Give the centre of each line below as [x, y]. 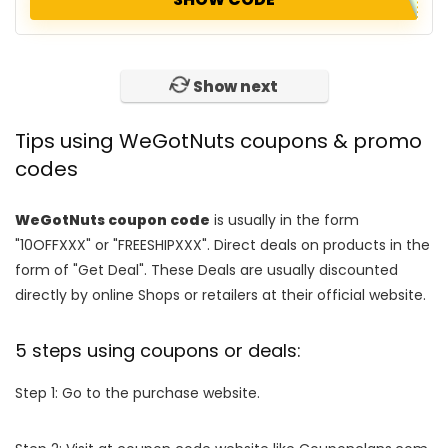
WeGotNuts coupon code [112, 223]
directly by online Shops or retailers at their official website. [220, 298]
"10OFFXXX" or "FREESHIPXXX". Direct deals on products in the [222, 248]
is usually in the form [284, 223]
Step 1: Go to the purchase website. [137, 396]
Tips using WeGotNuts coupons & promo [218, 144]
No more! [224, 87]
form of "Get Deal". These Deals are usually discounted [206, 273]
